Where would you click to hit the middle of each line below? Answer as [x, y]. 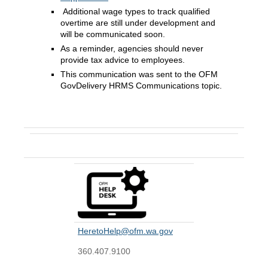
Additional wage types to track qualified [135, 11]
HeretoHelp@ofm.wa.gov [125, 231]
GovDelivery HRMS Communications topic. [141, 86]
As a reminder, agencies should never [132, 48]
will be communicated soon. [113, 34]
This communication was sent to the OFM [139, 74]
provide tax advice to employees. [123, 60]
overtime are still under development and [138, 23]
